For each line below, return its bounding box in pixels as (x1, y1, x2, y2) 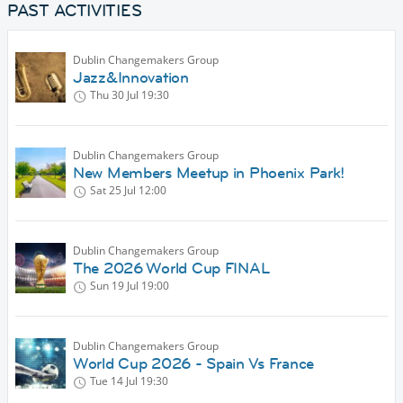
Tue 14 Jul (90, 373, 138, 390)
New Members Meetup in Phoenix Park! (73, 163, 345, 184)
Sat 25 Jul (90, 183, 136, 199)
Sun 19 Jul (90, 278, 139, 294)
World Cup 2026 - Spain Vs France (73, 354, 315, 374)
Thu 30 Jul (90, 87, 139, 103)
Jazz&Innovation (73, 67, 189, 88)
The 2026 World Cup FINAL (73, 258, 271, 279)
